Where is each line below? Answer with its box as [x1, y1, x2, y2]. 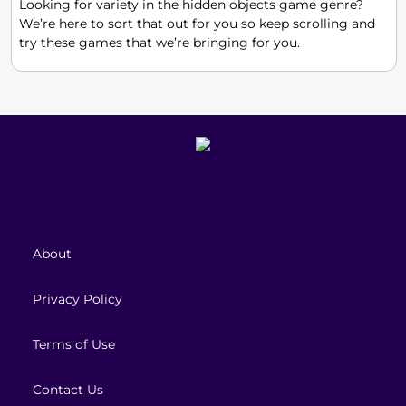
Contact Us [33, 382, 103, 398]
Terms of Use [33, 336, 115, 353]
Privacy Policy [33, 291, 122, 307]
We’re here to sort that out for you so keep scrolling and [19, 15, 375, 32]
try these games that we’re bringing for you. [19, 34, 300, 51]
